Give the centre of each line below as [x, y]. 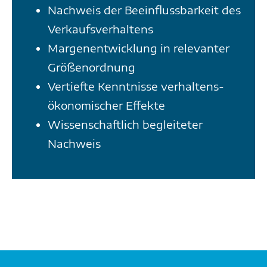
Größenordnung [91, 67]
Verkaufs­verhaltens [100, 29]
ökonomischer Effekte [106, 105]
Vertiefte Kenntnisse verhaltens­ [136, 86]
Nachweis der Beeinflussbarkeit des [144, 10]
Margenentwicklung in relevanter [138, 48]
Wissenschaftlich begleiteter [125, 124]
